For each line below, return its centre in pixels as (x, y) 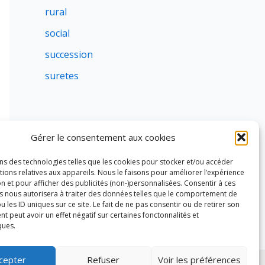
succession (69, 55)
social (57, 33)
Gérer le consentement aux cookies (104, 137)
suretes (62, 76)
